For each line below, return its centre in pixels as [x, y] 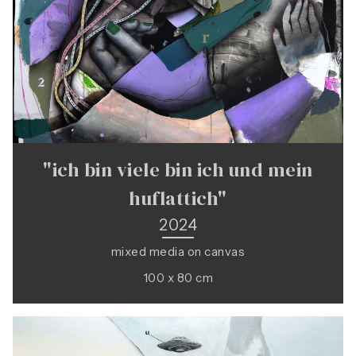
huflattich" [178, 198]
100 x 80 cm [178, 278]
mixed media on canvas [178, 252]
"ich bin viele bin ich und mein [178, 170]
